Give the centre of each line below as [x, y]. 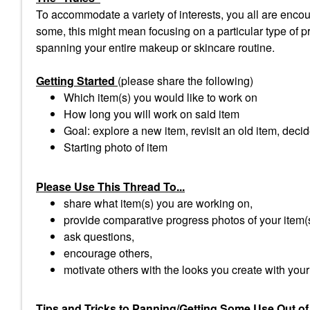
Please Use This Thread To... [110, 186]
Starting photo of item [116, 147]
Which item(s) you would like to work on [161, 97]
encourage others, [108, 253]
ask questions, [99, 236]
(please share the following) [185, 81]
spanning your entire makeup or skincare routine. [155, 47]
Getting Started [75, 81]
